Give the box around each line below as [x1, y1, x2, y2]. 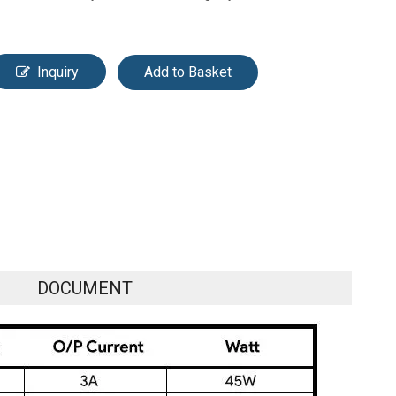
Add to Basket [144, 64, 232, 80]
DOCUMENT [37, 278, 133, 299]
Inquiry [37, 64, 80, 80]
